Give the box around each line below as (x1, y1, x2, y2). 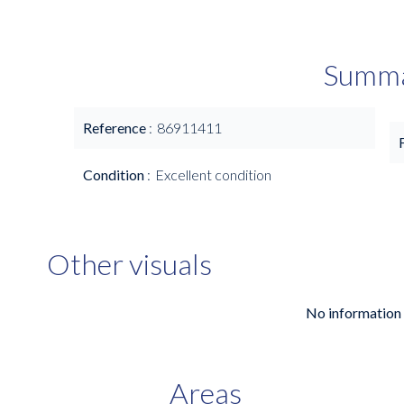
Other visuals (47, 246, 212, 281)
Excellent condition (155, 166, 271, 183)
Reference (83, 119, 149, 136)
